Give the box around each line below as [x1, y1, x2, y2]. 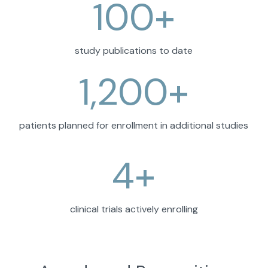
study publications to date [75, 44, 193, 57]
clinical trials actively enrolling [69, 203, 198, 216]
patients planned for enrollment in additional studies [19, 119, 249, 132]
